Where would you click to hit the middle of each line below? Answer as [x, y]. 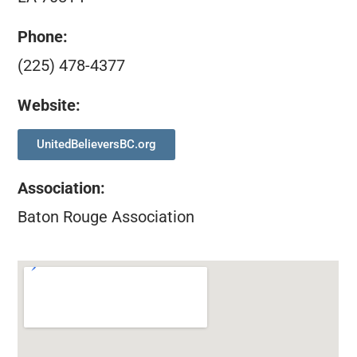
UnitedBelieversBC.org [97, 144]
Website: [49, 106]
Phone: [43, 36]
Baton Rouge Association [106, 216]
